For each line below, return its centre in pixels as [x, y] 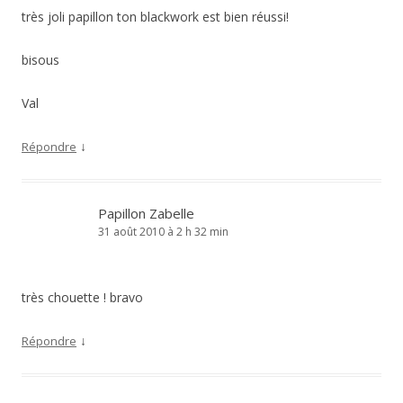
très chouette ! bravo [82, 297]
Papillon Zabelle [146, 213]
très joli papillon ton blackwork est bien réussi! [155, 17]
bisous [40, 60]
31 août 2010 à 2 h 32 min [163, 232]
